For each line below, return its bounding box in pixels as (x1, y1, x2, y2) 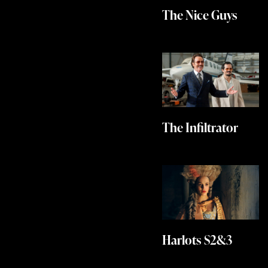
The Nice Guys (162, 6, 237, 24)
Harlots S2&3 (162, 231, 232, 249)
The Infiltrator (162, 118, 238, 136)
